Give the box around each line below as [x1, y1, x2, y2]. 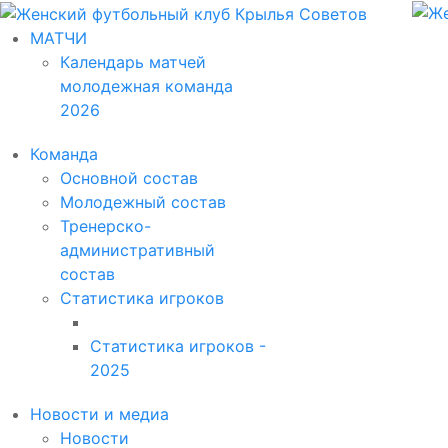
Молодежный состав [60, 191, 226, 212]
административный [60, 239, 215, 260]
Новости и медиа [30, 403, 169, 424]
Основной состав [60, 167, 198, 188]
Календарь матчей [60, 51, 206, 72]
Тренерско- [60, 215, 151, 236]
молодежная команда [60, 75, 233, 96]
